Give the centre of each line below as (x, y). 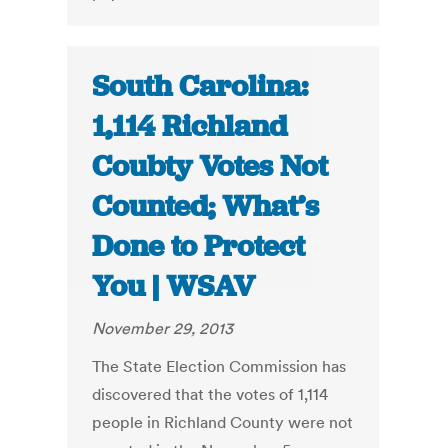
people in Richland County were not (223, 422)
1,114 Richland (190, 126)
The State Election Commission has (219, 366)
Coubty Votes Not (210, 166)
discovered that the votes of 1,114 (210, 394)
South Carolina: (200, 86)
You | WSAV (174, 286)
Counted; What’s (206, 206)
